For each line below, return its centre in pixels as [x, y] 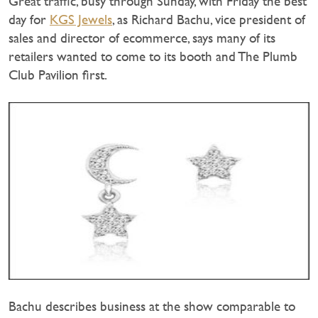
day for [29, 19]
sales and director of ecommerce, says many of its [142, 38]
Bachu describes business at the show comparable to [152, 306]
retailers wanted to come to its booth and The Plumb [153, 56]
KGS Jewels [81, 19]
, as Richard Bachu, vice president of [209, 19]
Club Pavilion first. [58, 75]
